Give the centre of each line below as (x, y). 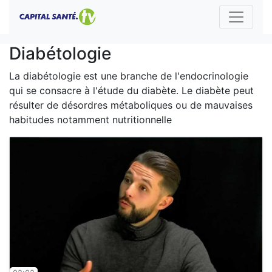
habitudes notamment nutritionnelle (90, 120)
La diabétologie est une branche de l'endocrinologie (129, 76)
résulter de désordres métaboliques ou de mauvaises (131, 105)
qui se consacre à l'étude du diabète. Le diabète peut (131, 90)
